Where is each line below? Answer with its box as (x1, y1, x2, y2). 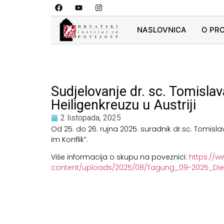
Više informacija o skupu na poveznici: (51, 152, 189, 162)
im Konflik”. (51, 134, 88, 144)
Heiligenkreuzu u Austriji (51, 97, 196, 113)
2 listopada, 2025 (60, 113, 121, 122)
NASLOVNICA (136, 25, 186, 34)
